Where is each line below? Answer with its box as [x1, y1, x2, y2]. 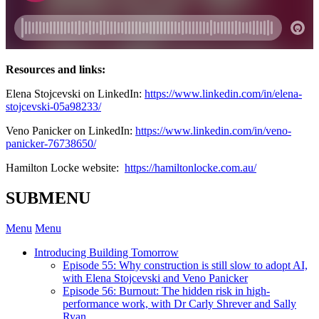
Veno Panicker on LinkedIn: [6, 124, 135, 137]
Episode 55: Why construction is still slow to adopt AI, [63, 258, 308, 271]
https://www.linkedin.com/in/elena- [145, 87, 302, 100]
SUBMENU [6, 188, 90, 207]
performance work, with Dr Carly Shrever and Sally [63, 297, 296, 310]
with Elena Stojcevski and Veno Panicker [63, 271, 248, 284]
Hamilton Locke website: [6, 161, 125, 174]
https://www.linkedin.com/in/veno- [135, 124, 291, 137]
